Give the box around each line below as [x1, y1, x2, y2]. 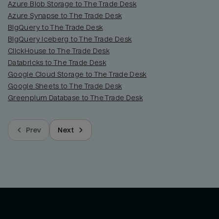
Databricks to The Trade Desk [8, 58, 107, 66]
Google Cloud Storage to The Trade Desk [8, 70, 147, 78]
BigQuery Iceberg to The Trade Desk [8, 35, 132, 43]
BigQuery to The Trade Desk [8, 23, 103, 31]
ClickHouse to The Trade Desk [8, 46, 110, 55]
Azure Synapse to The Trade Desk [8, 11, 122, 20]
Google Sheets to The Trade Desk [8, 82, 122, 90]
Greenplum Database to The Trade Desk [8, 93, 143, 102]
